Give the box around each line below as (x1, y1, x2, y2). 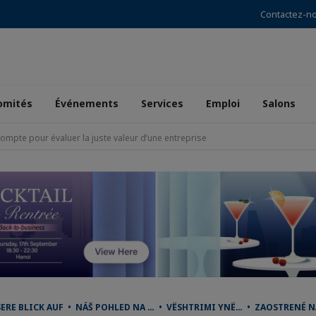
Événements (55, 97, 119, 110)
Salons (262, 97, 296, 110)
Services (141, 97, 183, 110)
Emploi (206, 97, 240, 110)
